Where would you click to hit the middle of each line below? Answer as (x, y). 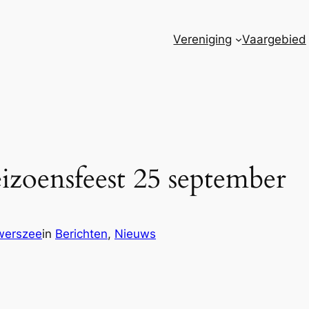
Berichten (81, 234)
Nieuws (135, 234)
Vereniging (203, 39)
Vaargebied (274, 39)
